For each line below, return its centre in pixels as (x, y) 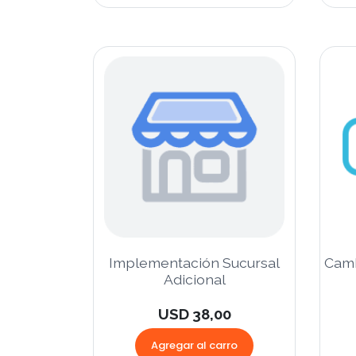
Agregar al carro (194, 345)
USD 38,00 (194, 313)
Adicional (194, 279)
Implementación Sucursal (194, 262)
